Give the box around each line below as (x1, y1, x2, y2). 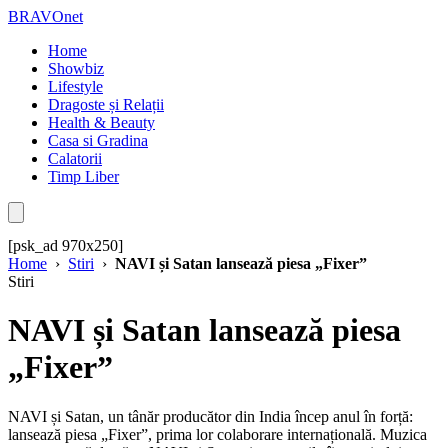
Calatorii (48, 150, 102, 167)
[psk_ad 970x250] (8, 237, 123, 254)
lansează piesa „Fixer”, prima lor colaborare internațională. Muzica (8, 425, 427, 443)
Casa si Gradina (48, 132, 148, 149)
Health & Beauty (48, 114, 155, 131)
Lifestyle (48, 78, 103, 95)
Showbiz (48, 60, 104, 77)
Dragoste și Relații (48, 96, 164, 113)
